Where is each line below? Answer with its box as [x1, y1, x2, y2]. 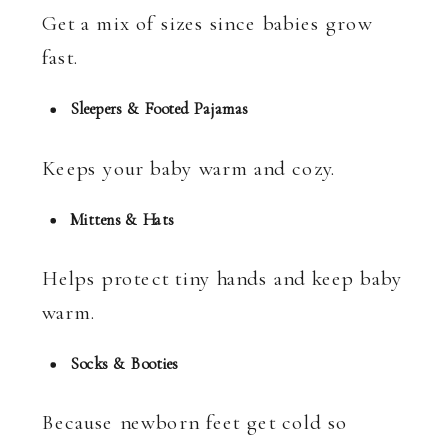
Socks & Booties [70, 353, 179, 374]
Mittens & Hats [70, 209, 174, 230]
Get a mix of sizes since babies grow [42, 10, 373, 37]
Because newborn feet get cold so [42, 409, 349, 436]
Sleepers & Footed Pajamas [70, 99, 249, 119]
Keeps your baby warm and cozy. [42, 155, 336, 181]
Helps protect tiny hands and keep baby [42, 265, 403, 291]
